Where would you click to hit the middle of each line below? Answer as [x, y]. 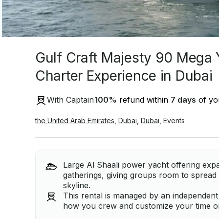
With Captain [70, 100]
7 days [183, 100]
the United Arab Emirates [75, 120]
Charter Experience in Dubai [124, 76]
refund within [144, 100]
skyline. [77, 185]
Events [174, 120]
